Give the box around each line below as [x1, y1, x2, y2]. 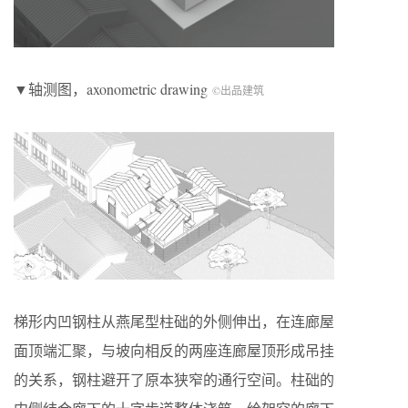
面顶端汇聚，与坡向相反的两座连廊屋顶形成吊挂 [14, 340, 334, 360]
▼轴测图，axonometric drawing [14, 78, 212, 98]
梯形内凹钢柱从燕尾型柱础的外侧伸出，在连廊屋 [14, 311, 334, 331]
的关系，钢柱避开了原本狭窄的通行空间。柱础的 [14, 369, 334, 389]
